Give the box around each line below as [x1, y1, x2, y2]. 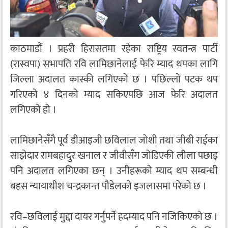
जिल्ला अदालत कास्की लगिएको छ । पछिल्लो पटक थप [10, 71, 218, 89]
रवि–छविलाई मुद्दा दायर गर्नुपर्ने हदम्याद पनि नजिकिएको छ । [10, 208, 218, 226]
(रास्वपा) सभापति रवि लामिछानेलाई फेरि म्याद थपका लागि [10, 55, 218, 73]
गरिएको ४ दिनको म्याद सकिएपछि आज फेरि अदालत [10, 86, 218, 104]
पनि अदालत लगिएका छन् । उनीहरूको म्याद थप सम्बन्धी [10, 162, 218, 180]
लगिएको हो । [10, 101, 56, 119]
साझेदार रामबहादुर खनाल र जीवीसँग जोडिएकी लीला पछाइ [10, 147, 218, 165]
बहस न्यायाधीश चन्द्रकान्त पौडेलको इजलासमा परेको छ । [10, 178, 207, 195]
